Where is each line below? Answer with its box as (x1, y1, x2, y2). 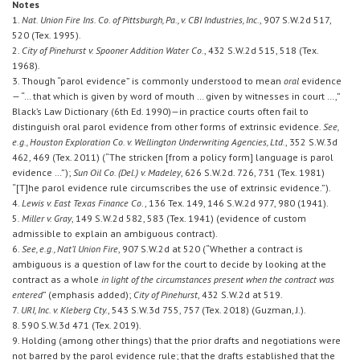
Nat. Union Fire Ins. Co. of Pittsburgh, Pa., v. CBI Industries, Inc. (22, 14, 260, 27)
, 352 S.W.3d (285, 136, 337, 149)
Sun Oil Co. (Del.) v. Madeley (73, 166, 181, 179)
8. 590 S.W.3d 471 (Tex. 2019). (12, 319, 141, 332)
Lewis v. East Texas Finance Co (22, 197, 141, 210)
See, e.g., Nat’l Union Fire (22, 243, 118, 256)
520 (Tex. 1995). (12, 29, 81, 42)
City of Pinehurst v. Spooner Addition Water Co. (22, 44, 204, 57)
